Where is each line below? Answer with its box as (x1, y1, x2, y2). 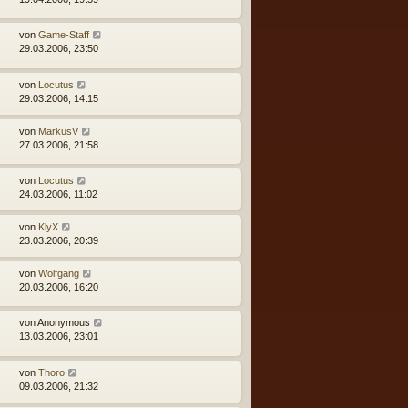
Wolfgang (38, 267, 79, 279)
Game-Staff (38, 29, 89, 41)
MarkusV (38, 125, 78, 137)
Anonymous (37, 317, 90, 329)
